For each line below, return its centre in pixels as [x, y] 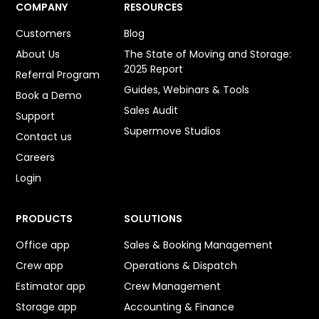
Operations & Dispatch [181, 266]
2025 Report [154, 69]
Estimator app [51, 287]
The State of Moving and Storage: [208, 54]
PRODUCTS [45, 219]
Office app [43, 245]
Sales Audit [151, 111]
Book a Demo [49, 96]
